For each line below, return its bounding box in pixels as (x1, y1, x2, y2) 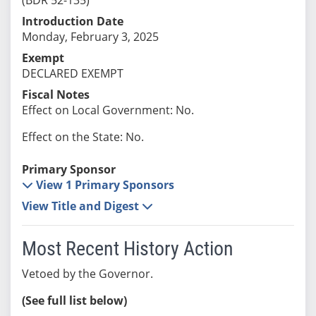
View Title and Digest (21, 197, 142, 214)
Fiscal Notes (21, 86, 90, 102)
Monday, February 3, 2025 (21, 28, 159, 44)
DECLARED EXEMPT (21, 65, 123, 81)
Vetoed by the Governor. (21, 265, 153, 281)
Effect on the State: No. (21, 128, 144, 145)
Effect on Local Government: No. (21, 102, 194, 118)
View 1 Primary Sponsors (35, 176, 174, 193)
